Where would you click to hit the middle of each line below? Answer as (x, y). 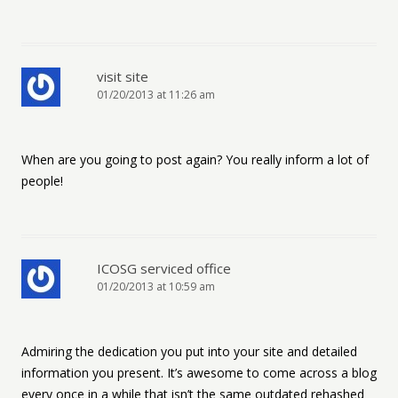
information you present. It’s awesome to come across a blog (199, 373)
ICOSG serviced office (164, 268)
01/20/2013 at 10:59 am (156, 287)
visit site (123, 76)
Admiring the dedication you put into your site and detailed (189, 351)
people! (42, 181)
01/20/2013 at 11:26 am (156, 95)
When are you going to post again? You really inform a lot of (195, 159)
